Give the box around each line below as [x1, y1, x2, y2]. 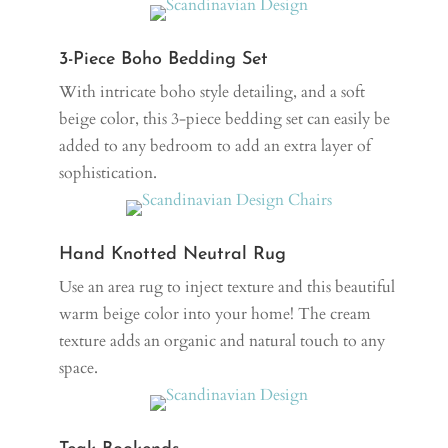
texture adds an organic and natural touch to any [59, 329, 386, 352]
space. [59, 356, 99, 379]
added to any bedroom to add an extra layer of [59, 134, 372, 157]
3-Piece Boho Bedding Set [59, 49, 269, 69]
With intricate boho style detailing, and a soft [59, 80, 366, 103]
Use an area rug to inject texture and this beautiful [59, 275, 396, 298]
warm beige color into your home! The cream [59, 302, 372, 325]
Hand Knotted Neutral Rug [59, 244, 287, 264]
